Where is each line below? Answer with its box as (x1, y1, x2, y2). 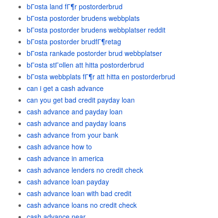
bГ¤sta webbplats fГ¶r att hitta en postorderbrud (27, 72, 175, 81)
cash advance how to (27, 142, 92, 151)
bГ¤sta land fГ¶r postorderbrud (27, 1, 123, 11)
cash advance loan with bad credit (27, 188, 131, 198)
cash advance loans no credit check (27, 200, 137, 210)
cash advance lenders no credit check (27, 165, 143, 175)
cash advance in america (27, 153, 104, 163)
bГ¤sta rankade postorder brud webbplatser (27, 48, 162, 58)
